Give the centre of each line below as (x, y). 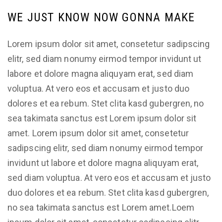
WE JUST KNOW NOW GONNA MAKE (101, 17)
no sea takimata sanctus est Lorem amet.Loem (101, 207)
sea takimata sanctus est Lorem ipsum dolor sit (102, 118)
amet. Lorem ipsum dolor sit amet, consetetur (98, 133)
